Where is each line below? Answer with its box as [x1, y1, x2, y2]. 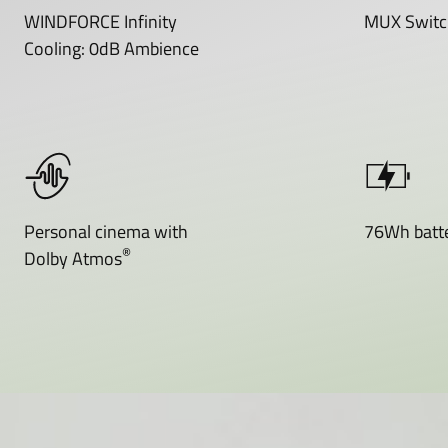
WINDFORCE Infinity [24, 7, 177, 35]
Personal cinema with [24, 217, 188, 245]
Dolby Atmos [24, 244, 122, 272]
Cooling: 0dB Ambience [24, 34, 199, 62]
